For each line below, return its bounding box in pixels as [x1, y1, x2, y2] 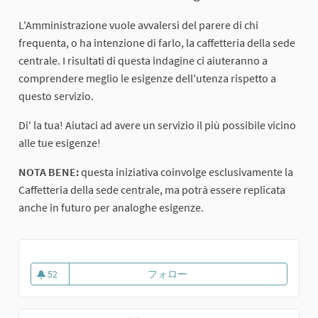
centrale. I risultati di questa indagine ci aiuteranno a [18, 53, 268, 68]
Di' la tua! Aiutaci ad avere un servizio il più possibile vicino [18, 118, 296, 133]
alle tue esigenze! [18, 136, 101, 150]
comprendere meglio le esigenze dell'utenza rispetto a [18, 71, 276, 86]
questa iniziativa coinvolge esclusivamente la [81, 165, 293, 180]
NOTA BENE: [18, 165, 81, 180]
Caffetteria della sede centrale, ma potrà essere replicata [18, 182, 285, 197]
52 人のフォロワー [50, 278, 132, 291]
